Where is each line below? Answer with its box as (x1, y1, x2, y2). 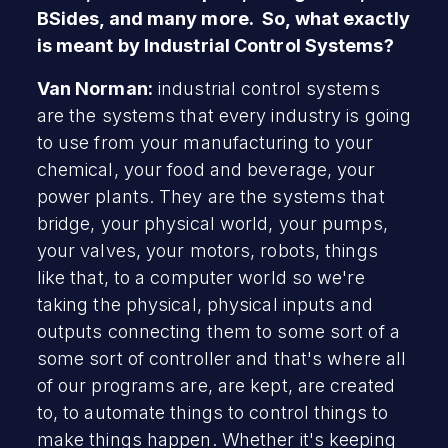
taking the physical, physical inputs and (36, 293, 373, 315)
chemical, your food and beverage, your (36, 158, 376, 180)
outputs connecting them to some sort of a (36, 320, 400, 342)
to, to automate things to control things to (36, 401, 389, 423)
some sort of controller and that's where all (36, 347, 407, 369)
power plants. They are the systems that (36, 185, 385, 207)
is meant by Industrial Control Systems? (36, 34, 394, 56)
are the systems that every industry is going (36, 104, 412, 126)
